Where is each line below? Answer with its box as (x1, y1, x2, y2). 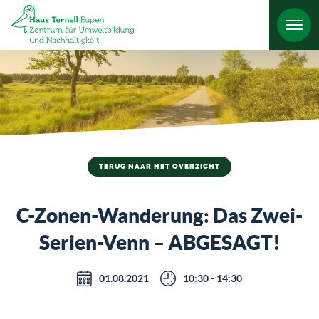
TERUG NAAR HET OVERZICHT (99, 162, 220, 171)
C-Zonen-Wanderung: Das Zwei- (16, 204, 303, 227)
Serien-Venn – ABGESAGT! (38, 231, 281, 254)
